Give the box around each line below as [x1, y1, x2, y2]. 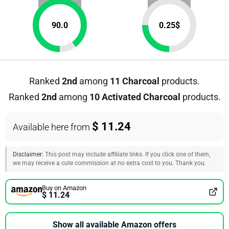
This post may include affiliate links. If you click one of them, [43, 151, 210, 158]
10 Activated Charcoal [89, 91, 180, 102]
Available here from [13, 122, 92, 132]
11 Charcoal [110, 76, 159, 86]
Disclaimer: [13, 151, 43, 158]
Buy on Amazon [42, 184, 86, 192]
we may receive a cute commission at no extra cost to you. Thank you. [13, 159, 206, 167]
